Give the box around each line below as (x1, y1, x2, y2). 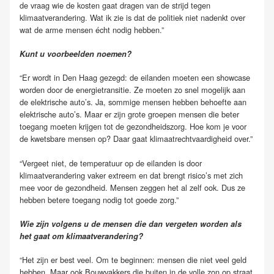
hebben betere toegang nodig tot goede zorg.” (20, 193, 179, 206)
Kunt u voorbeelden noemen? (20, 48, 131, 60)
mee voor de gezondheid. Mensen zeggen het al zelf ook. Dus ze (20, 181, 245, 193)
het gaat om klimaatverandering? (20, 230, 143, 242)
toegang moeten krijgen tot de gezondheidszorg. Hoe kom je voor (20, 120, 246, 133)
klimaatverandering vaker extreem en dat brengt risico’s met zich (20, 169, 243, 181)
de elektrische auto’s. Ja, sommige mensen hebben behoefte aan (20, 96, 246, 108)
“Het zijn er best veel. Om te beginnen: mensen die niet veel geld (20, 254, 246, 265)
